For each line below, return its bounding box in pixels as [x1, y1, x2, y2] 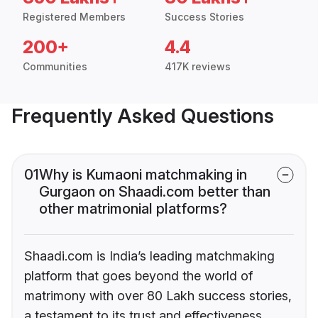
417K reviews [165, 60, 231, 73]
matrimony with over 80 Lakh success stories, [24, 288, 292, 304]
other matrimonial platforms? [39, 200, 227, 218]
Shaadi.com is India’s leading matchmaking [24, 248, 275, 264]
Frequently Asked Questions [11, 104, 274, 128]
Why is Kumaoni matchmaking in [39, 166, 247, 184]
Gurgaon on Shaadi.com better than [39, 183, 270, 201]
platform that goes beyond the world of [24, 268, 253, 284]
